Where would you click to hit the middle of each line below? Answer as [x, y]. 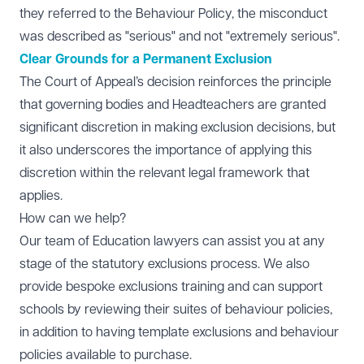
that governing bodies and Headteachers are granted [173, 105]
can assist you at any [262, 241]
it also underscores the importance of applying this [166, 150]
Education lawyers [146, 241]
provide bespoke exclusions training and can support [171, 287]
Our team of [56, 241]
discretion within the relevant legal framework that [165, 173]
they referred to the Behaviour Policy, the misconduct [173, 14]
